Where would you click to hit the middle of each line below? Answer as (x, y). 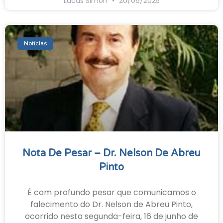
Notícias (36, 43)
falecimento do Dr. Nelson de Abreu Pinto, (111, 205)
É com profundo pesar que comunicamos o (111, 193)
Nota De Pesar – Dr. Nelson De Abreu (111, 154)
